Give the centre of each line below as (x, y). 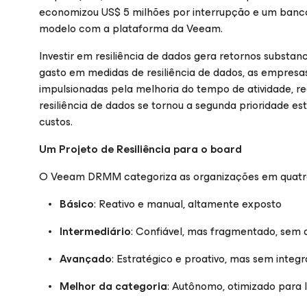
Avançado (86, 259)
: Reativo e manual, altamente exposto (188, 204)
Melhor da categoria (113, 286)
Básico (77, 204)
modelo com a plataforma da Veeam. (131, 28)
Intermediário (95, 231)
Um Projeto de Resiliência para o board (140, 149)
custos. (56, 122)
